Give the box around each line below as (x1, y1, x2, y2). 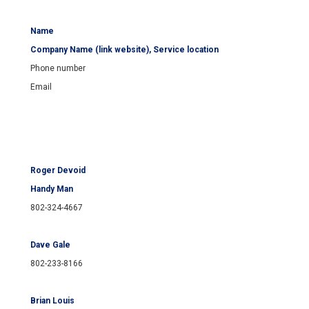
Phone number (30, 63, 86, 74)
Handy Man (30, 184, 73, 195)
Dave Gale (30, 240, 70, 250)
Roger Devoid (30, 166, 86, 176)
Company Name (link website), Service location (30, 45, 219, 55)
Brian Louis (30, 296, 74, 306)
